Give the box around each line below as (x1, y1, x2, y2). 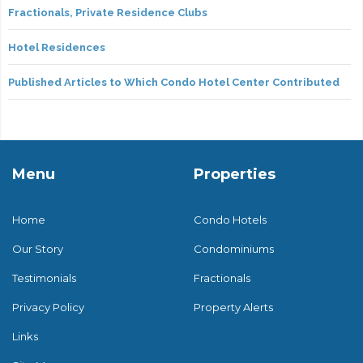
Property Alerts (194, 301, 273, 314)
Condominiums (194, 242, 274, 256)
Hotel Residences (8, 41, 105, 54)
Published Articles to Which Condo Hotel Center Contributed (8, 76, 340, 89)
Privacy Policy (12, 301, 84, 314)
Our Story (12, 242, 63, 256)
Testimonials (12, 271, 76, 285)
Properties (194, 165, 275, 184)
